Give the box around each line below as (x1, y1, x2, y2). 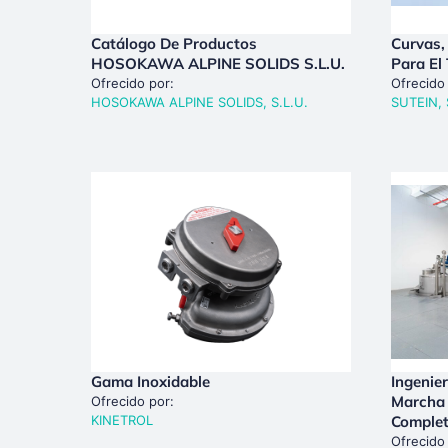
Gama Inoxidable (90, 371, 210, 391)
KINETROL (90, 411, 153, 428)
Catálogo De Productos (90, 33, 257, 53)
